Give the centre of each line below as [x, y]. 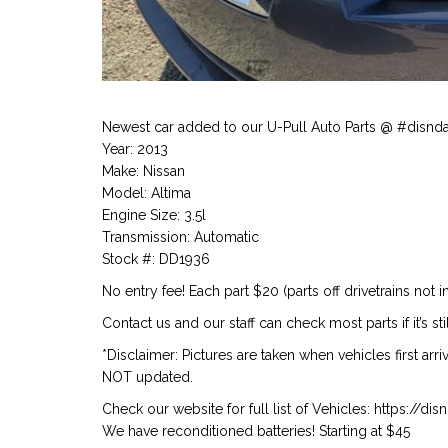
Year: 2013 [135, 149]
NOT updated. [147, 377]
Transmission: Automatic [180, 237]
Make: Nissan [143, 171]
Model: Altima [146, 193]
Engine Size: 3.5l [154, 215]
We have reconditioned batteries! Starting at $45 [256, 431]
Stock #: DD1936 [156, 259]
